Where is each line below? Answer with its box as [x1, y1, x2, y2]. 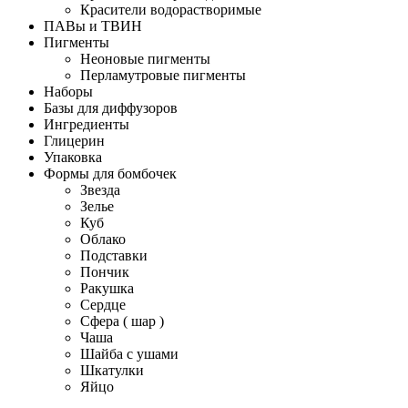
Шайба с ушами [80, 346, 178, 362]
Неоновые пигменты [80, 51, 210, 67]
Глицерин [44, 133, 105, 149]
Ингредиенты [44, 117, 129, 133]
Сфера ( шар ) [80, 313, 164, 330]
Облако [80, 231, 126, 248]
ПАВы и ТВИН [44, 18, 142, 35]
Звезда [80, 182, 120, 199]
